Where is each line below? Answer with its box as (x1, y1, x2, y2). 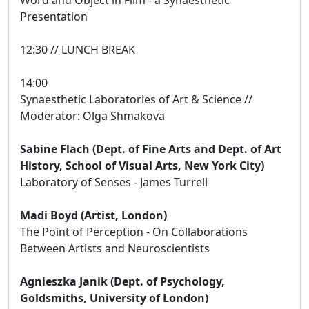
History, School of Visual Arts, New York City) (20, 157, 264, 173)
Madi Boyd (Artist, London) (20, 207, 167, 223)
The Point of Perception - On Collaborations (20, 223, 248, 239)
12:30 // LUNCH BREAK (20, 41, 135, 57)
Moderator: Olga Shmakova (20, 108, 165, 123)
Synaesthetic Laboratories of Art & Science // (20, 91, 252, 107)
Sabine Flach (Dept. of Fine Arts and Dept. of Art (20, 141, 281, 157)
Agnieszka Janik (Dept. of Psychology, (20, 273, 225, 289)
